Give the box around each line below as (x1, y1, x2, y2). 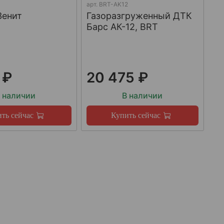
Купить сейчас (111, 111, 161, 120)
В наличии (122, 90, 163, 101)
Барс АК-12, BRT (86, 21, 158, 32)
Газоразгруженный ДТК (86, 10, 192, 21)
